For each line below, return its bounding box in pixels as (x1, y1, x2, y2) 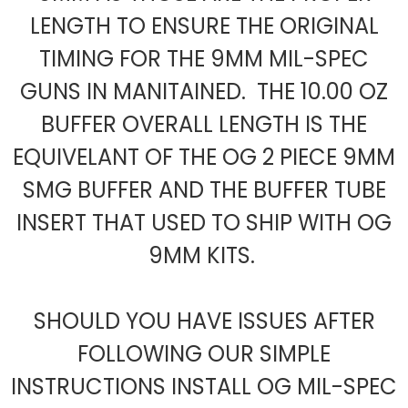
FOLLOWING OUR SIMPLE (77, 339, 331, 370)
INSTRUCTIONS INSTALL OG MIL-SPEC (11, 372, 397, 403)
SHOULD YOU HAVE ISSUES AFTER (33, 306, 375, 337)
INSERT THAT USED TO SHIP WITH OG (16, 208, 392, 239)
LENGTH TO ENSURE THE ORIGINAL (29, 11, 379, 42)
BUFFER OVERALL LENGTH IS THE (41, 109, 367, 140)
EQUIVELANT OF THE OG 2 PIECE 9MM (13, 142, 395, 173)
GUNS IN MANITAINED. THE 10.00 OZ (20, 76, 388, 107)
